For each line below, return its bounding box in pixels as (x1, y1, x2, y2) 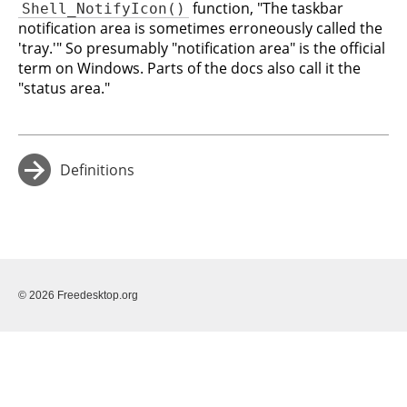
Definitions (60, 160, 134, 180)
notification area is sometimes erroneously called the (18, 18, 382, 38)
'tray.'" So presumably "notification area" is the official (18, 38, 385, 58)
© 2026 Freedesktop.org (18, 289, 138, 302)
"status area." (18, 78, 110, 98)
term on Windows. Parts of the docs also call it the (18, 58, 361, 78)
